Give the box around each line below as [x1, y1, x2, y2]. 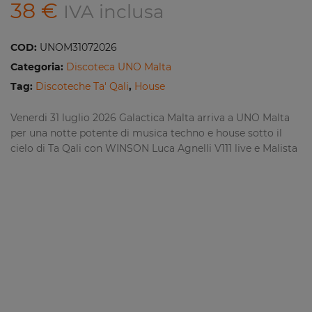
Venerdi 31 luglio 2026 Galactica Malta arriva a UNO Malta [10, 111, 290, 124]
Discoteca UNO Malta [66, 61, 171, 73]
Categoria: [10, 61, 66, 73]
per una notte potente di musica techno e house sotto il [10, 127, 282, 139]
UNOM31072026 [40, 41, 117, 54]
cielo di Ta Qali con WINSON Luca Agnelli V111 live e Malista [10, 142, 297, 155]
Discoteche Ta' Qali [36, 80, 129, 93]
